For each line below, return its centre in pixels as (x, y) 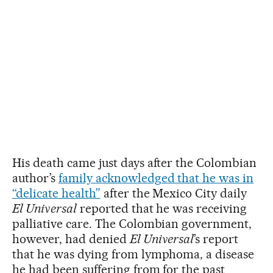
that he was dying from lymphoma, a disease (133, 254)
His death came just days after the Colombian (135, 163)
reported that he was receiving (162, 209)
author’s (35, 178)
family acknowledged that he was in (156, 178)
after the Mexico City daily (174, 193)
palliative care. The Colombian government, (132, 224)
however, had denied (71, 239)
